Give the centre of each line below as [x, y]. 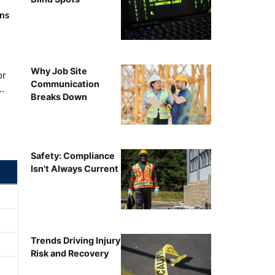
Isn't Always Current [74, 168]
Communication [65, 83]
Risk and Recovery [69, 254]
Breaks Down [59, 96]
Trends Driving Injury [75, 241]
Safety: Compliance [72, 155]
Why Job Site [59, 71]
